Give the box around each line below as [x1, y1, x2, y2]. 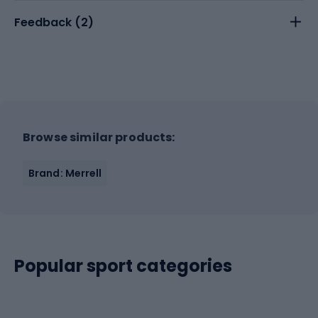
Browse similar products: [23, 128, 175, 146]
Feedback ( [14, 13, 81, 31]
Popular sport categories [14, 253, 232, 278]
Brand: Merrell [28, 165, 102, 180]
